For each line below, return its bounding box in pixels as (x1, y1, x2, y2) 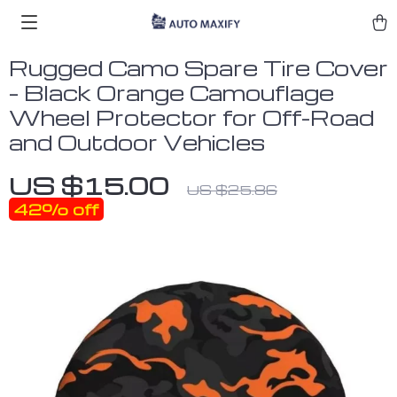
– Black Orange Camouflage (9, 79, 334, 106)
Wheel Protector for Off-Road (9, 104, 374, 131)
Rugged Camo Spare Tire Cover (9, 54, 388, 82)
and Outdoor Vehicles (9, 128, 265, 156)
